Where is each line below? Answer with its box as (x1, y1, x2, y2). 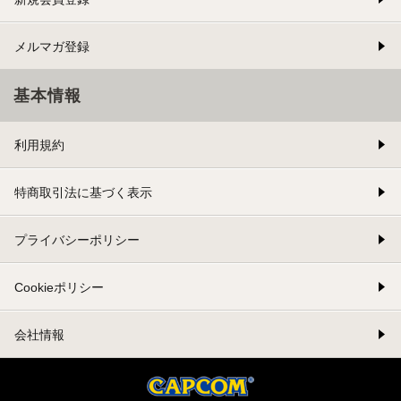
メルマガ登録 (14, 39, 90, 55)
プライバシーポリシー (14, 233, 140, 248)
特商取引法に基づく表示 (14, 185, 152, 200)
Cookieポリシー (14, 280, 104, 295)
